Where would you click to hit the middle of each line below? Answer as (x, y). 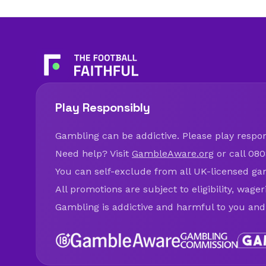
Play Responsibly (103, 107)
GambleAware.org (173, 153)
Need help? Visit (94, 153)
